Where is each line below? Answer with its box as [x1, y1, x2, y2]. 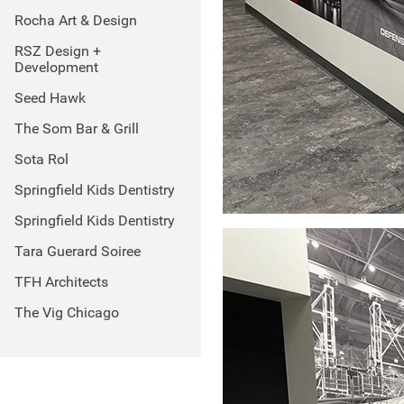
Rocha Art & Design [14, 12, 137, 29]
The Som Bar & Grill [14, 120, 139, 137]
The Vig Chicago [14, 304, 119, 321]
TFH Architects [14, 273, 108, 290]
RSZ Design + [14, 42, 101, 60]
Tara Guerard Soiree [14, 243, 141, 260]
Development [14, 59, 98, 76]
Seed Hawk [14, 89, 86, 106]
